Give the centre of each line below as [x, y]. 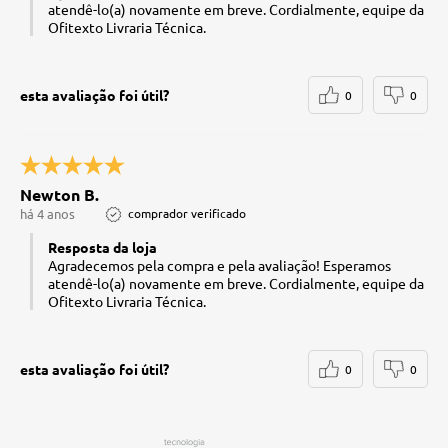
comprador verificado [187, 212]
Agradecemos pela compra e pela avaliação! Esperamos [219, 264]
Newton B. [59, 194]
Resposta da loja [102, 246]
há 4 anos [47, 213]
